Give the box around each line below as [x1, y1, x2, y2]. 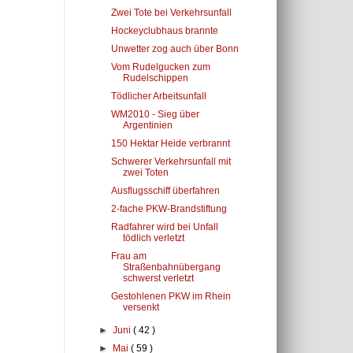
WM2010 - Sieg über [110, 109, 199, 120]
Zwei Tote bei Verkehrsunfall [110, 7, 232, 18]
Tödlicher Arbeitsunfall [110, 91, 206, 102]
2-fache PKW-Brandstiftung [110, 203, 227, 214]
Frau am [110, 251, 147, 262]
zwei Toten [122, 167, 169, 178]
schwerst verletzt [122, 273, 194, 284]
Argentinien [122, 120, 173, 131]
